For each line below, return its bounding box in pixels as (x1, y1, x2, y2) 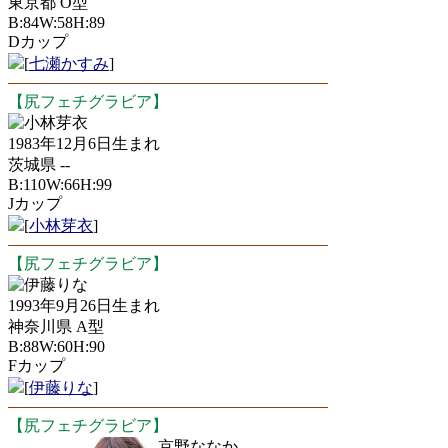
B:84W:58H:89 (8, 14, 105, 31)
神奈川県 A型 (8, 318, 104, 335)
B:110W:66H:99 (8, 176, 112, 193)
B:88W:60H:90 (8, 338, 105, 355)
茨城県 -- (8, 156, 70, 173)
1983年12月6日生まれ (8, 135, 160, 152)
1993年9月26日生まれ (8, 297, 160, 314)
